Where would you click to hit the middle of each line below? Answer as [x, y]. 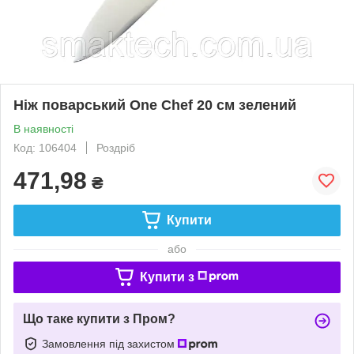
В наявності [43, 128]
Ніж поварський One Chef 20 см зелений [155, 105]
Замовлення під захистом [110, 343]
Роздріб [116, 147]
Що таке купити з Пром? [99, 318]
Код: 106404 [45, 147]
